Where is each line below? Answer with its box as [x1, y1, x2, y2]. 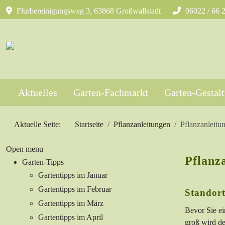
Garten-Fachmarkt [73, 87, 148, 98]
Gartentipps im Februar [38, 185, 111, 194]
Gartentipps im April [38, 213, 103, 222]
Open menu [6, 145, 43, 154]
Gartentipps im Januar [38, 171, 107, 180]
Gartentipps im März [38, 199, 103, 208]
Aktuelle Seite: [14, 120, 65, 129]
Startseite [75, 120, 103, 129]
